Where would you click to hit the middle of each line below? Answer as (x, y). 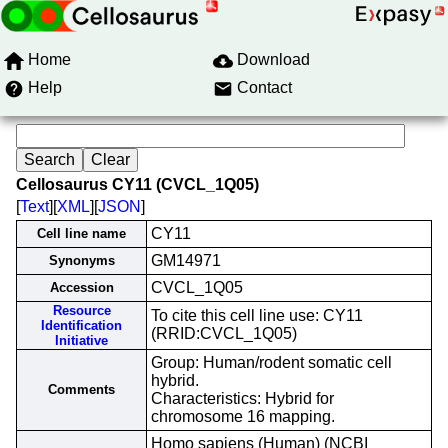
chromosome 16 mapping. (243, 416)
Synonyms (81, 260)
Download (273, 59)
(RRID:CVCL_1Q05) (224, 333)
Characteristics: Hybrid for (242, 398)
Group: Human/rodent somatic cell (271, 362)
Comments (81, 389)
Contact (264, 87)
